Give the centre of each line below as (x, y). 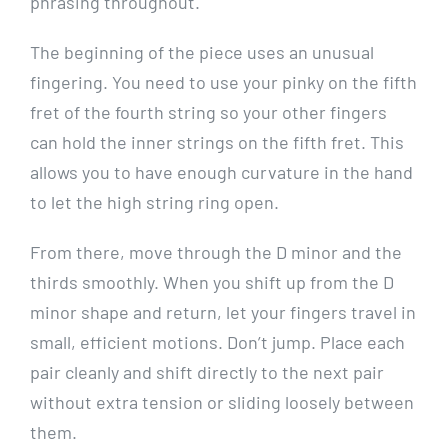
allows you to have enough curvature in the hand (221, 172)
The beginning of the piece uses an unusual (201, 52)
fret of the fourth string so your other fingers (208, 112)
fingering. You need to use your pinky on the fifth (223, 82)
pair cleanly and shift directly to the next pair (206, 372)
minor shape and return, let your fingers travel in (222, 312)
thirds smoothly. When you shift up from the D (211, 282)
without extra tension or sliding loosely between (221, 402)
